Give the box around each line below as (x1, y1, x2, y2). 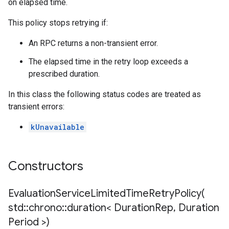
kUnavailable (31, 122, 84, 132)
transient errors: (8, 102, 64, 111)
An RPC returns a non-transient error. (29, 38, 158, 48)
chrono (29, 201, 62, 214)
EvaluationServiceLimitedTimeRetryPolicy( (8, 187, 204, 200)
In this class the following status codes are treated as (8, 89, 201, 99)
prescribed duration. (29, 69, 100, 79)
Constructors (8, 158, 86, 174)
